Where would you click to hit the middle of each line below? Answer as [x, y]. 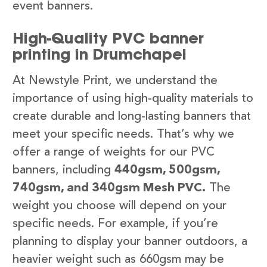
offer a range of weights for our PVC [114, 153]
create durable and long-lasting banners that [132, 117]
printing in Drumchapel [100, 55]
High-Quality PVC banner [108, 38]
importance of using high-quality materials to [133, 99]
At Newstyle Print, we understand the [115, 81]
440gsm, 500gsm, [167, 171]
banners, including [63, 171]
